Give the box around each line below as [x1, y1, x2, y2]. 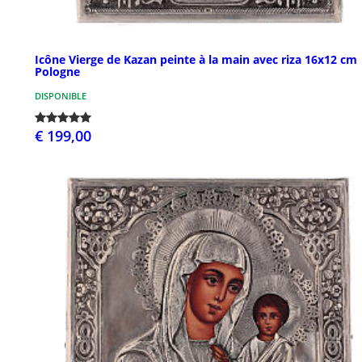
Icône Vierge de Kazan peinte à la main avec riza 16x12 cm [35, 51, 357, 67]
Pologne [35, 63, 80, 79]
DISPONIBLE [35, 89, 86, 102]
